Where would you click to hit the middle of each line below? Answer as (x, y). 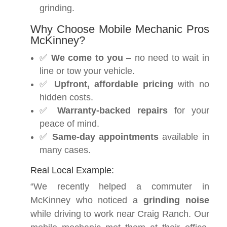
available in (184, 137)
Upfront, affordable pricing (114, 84)
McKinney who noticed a (87, 200)
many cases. (65, 150)
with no (191, 84)
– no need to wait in (166, 58)
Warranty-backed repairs (113, 110)
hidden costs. (66, 97)
